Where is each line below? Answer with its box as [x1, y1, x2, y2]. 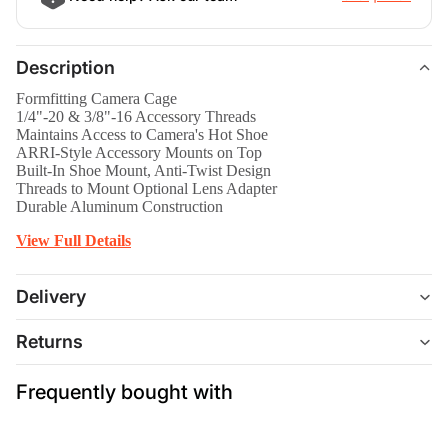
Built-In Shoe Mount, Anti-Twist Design [16, 161, 271, 179]
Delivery [16, 286, 86, 308]
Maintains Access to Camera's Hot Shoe [16, 125, 268, 143]
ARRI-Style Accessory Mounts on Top [16, 143, 262, 161]
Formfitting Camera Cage [16, 89, 177, 107]
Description [16, 57, 115, 79]
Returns [16, 331, 83, 353]
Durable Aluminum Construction [16, 197, 223, 215]
